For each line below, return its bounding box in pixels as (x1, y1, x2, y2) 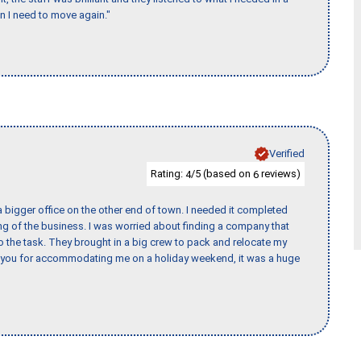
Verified (269, 147, 305, 160)
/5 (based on (191, 167, 253, 180)
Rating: (151, 167, 185, 180)
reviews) (259, 167, 301, 180)
